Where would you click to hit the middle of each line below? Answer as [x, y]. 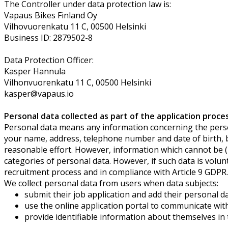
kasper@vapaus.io [39, 93]
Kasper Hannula [35, 71]
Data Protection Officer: [49, 60]
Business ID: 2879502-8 [48, 37]
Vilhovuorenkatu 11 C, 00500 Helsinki [75, 26]
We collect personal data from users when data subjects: [111, 183]
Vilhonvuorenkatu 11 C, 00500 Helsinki [78, 82]
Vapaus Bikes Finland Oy [51, 15]
